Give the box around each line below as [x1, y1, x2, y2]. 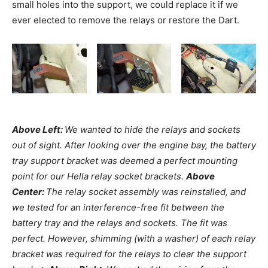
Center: [12, 186, 46, 198]
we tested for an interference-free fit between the [12, 202, 224, 214]
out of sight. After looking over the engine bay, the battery [12, 139, 256, 151]
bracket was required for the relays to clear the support [12, 248, 246, 260]
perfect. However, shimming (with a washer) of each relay [12, 233, 255, 245]
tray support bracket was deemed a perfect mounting [12, 155, 237, 167]
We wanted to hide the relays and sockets [65, 124, 240, 136]
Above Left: [12, 124, 65, 136]
